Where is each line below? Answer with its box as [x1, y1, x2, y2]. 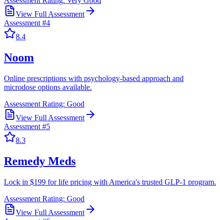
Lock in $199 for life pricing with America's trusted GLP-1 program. [4, 177, 216, 186]
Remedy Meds [4, 154, 76, 167]
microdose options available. [4, 83, 92, 92]
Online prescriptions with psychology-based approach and [4, 74, 184, 83]
